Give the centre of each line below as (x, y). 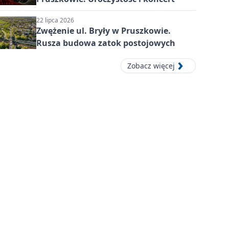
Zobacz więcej (151, 66)
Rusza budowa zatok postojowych (106, 43)
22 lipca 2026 (55, 20)
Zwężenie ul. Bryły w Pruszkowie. (103, 30)
